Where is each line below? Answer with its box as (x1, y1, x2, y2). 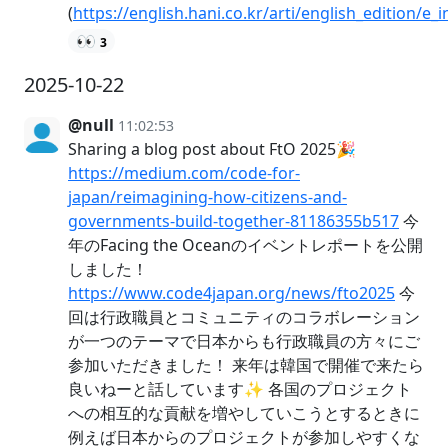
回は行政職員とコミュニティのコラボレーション (68, 306, 420, 329)
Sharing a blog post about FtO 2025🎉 (68, 138, 356, 161)
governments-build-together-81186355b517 (68, 210, 399, 233)
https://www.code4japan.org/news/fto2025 (68, 282, 395, 305)
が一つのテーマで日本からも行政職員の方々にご (68, 330, 420, 353)
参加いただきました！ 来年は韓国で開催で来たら (68, 354, 424, 377)
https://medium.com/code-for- (68, 162, 300, 185)
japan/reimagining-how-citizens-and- (68, 186, 347, 209)
